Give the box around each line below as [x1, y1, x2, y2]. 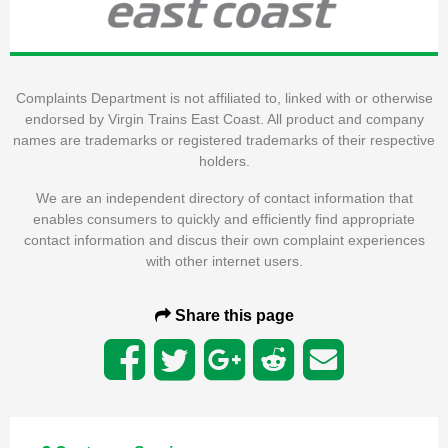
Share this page [170, 307, 294, 325]
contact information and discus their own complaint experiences [23, 232, 425, 249]
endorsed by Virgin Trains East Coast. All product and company [24, 111, 424, 128]
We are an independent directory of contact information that [35, 190, 413, 207]
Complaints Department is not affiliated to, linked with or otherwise [15, 90, 433, 107]
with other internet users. [145, 253, 303, 270]
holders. [198, 153, 250, 170]
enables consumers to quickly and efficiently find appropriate [33, 211, 415, 228]
